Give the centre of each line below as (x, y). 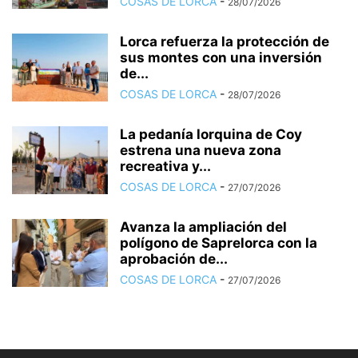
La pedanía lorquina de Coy (211, 134)
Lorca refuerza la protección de (225, 41)
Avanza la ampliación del (203, 227)
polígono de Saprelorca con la (219, 243)
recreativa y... (165, 166)
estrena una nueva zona (201, 150)
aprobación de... (174, 259)
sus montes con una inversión (221, 57)
